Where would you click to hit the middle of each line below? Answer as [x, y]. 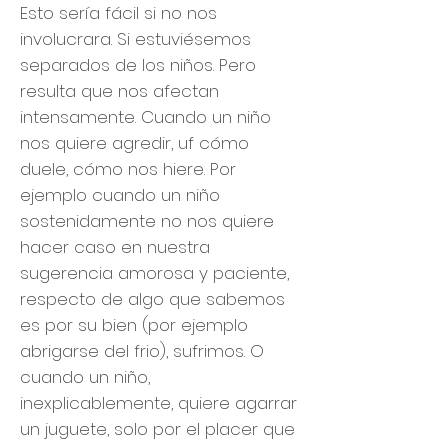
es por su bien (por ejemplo [134, 325]
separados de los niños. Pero [138, 65]
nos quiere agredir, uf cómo [134, 143]
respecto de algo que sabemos [152, 299]
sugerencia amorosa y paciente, [154, 273]
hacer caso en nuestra [115, 247]
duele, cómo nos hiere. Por [128, 169]
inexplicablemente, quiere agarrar [158, 403]
